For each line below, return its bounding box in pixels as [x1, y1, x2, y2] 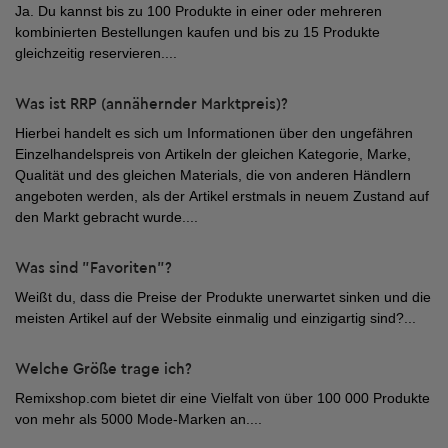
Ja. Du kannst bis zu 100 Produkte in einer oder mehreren [15, 3, 382, 19]
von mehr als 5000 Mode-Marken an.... [15, 411, 262, 427]
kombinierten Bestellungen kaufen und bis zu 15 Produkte [15, 24, 380, 40]
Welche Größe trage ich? [15, 362, 192, 377]
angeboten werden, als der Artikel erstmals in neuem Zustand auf [15, 188, 429, 204]
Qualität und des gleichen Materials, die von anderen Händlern [15, 167, 411, 183]
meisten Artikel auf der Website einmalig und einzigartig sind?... [15, 310, 416, 326]
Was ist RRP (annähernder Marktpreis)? [15, 97, 288, 112]
